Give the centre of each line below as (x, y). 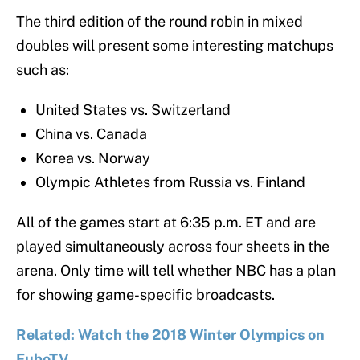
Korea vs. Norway (93, 158)
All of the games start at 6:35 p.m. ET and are (166, 223)
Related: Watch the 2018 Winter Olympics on (170, 335)
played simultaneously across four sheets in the (173, 247)
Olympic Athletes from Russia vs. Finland (170, 182)
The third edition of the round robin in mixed (160, 22)
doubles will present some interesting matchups (175, 46)
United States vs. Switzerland (133, 110)
